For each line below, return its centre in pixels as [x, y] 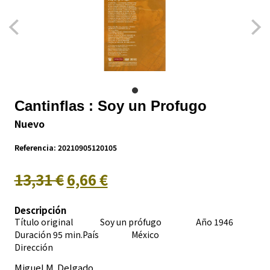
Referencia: [36, 147]
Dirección [33, 247]
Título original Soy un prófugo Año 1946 [124, 221]
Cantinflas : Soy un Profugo [110, 105]
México [137, 234]
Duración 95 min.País [64, 234]
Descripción [40, 210]
